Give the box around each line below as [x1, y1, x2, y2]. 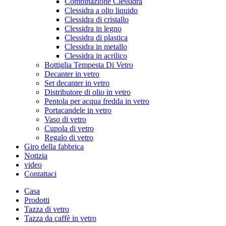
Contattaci [24, 169, 56, 178]
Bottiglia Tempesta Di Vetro [44, 61, 133, 69]
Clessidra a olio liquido [65, 6, 138, 15]
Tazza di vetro [24, 205, 69, 213]
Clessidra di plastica [65, 33, 128, 42]
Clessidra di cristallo [65, 15, 129, 24]
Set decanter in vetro [44, 79, 109, 87]
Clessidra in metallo [65, 42, 127, 51]
